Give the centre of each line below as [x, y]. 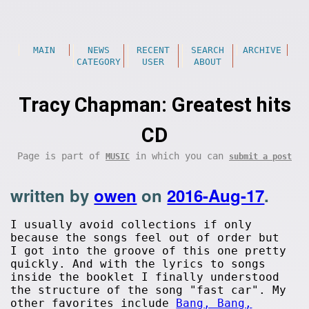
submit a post [260, 157]
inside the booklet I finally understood [145, 277]
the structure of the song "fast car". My [149, 290]
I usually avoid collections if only [131, 225]
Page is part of [61, 156]
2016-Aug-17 [216, 195]
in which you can [179, 156]
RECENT [153, 50]
